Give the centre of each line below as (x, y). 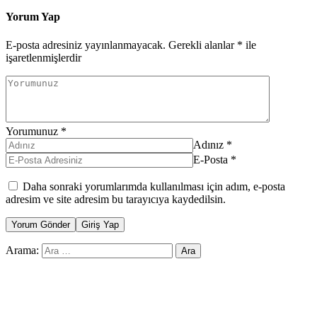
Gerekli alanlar (203, 45)
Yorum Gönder (41, 224)
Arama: (22, 250)
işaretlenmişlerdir (44, 57)
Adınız (208, 144)
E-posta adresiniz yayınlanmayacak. (86, 45)
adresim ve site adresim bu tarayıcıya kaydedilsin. (116, 199)
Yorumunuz (32, 131)
